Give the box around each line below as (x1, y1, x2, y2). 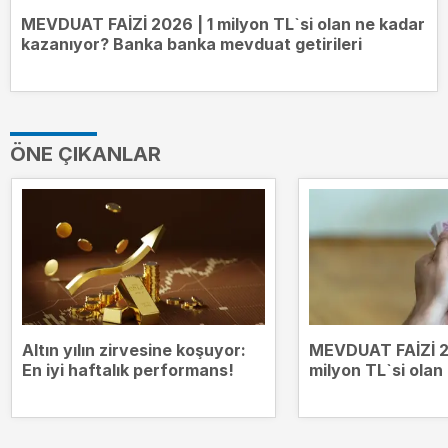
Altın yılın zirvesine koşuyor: (22, 340, 246, 361)
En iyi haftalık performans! (22, 360, 234, 381)
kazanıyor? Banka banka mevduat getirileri (21, 33, 362, 54)
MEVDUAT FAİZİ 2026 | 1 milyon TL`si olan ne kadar (21, 13, 425, 34)
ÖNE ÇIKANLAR (10, 141, 161, 166)
